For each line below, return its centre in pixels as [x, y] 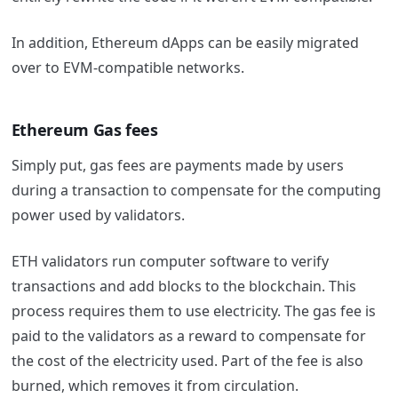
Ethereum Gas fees [84, 130]
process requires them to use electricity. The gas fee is [193, 310]
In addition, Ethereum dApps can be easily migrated [185, 43]
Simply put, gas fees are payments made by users [177, 165]
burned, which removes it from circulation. [155, 385]
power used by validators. [99, 215]
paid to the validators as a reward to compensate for [188, 335]
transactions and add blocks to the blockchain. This [183, 286]
